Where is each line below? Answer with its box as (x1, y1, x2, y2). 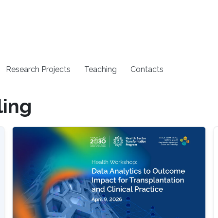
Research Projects (6, 64, 71, 74)
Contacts (130, 64, 164, 74)
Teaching (84, 64, 117, 74)
